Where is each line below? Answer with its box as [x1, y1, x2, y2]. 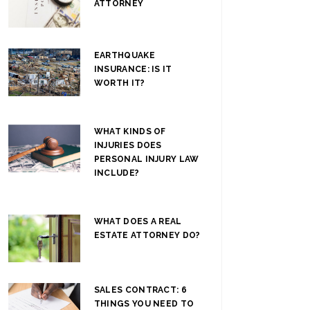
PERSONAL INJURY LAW [93, 154, 199, 164]
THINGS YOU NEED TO [93, 298, 194, 309]
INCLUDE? [93, 167, 140, 178]
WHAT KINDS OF [93, 126, 166, 136]
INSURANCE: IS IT [93, 64, 172, 74]
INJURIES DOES [93, 140, 162, 150]
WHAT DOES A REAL [93, 216, 182, 226]
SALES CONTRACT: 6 [93, 284, 187, 295]
